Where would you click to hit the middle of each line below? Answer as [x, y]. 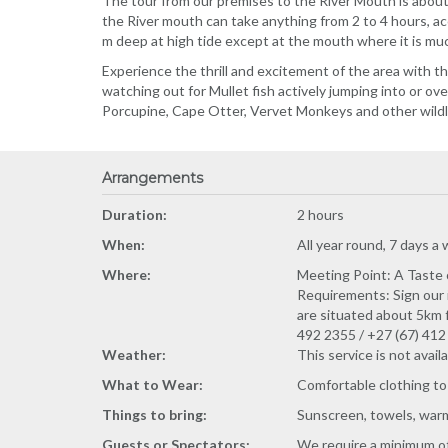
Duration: [134, 214]
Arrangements [152, 178]
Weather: [134, 354]
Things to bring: [154, 414]
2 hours [320, 214]
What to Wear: [152, 384]
